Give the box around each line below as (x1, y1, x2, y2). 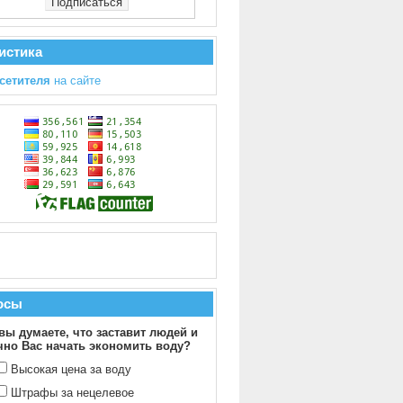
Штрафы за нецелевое (11, 386, 134, 399)
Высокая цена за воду (11, 363, 131, 376)
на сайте (50, 74, 101, 87)
